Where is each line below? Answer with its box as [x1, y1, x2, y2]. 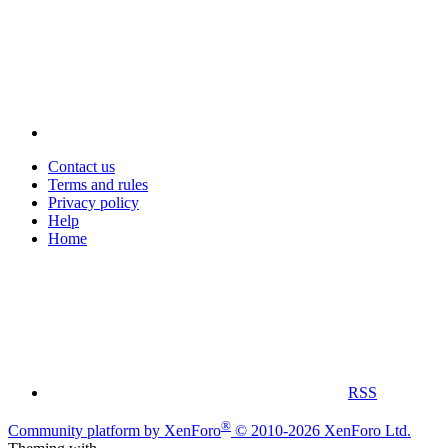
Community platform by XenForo [8, 422, 221, 440]
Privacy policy [48, 193, 139, 211]
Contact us [48, 157, 115, 175]
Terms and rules [48, 175, 148, 193]
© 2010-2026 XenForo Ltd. [235, 422, 411, 440]
